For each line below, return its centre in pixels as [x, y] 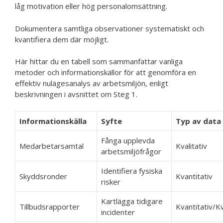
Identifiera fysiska [132, 170]
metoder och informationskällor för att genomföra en [106, 72]
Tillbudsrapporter [50, 206]
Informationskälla [53, 121]
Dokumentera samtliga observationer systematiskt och [110, 28]
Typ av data [198, 121]
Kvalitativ [191, 146]
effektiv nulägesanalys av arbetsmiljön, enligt [92, 83]
